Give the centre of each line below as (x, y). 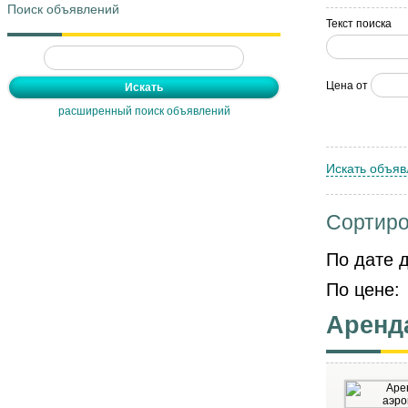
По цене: (366, 289)
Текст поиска (359, 23)
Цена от (347, 85)
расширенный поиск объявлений (144, 111)
